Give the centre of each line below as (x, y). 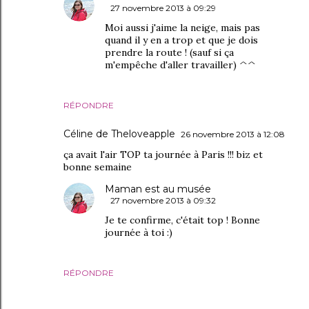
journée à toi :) (139, 232)
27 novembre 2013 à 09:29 (163, 8)
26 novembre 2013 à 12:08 (233, 134)
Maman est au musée (158, 189)
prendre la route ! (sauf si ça (169, 52)
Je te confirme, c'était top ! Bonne (182, 220)
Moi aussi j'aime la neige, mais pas (182, 28)
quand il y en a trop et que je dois (181, 40)
